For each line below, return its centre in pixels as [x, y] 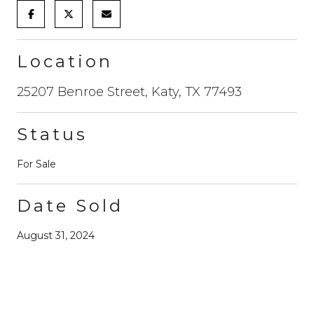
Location [65, 61]
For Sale [36, 164]
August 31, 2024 [56, 235]
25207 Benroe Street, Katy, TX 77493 [129, 91]
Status [52, 134]
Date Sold [70, 205]
